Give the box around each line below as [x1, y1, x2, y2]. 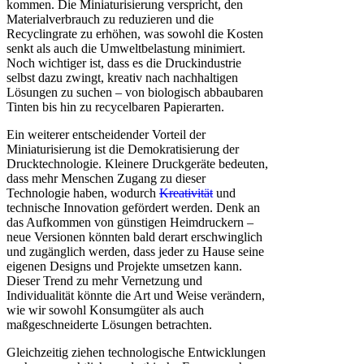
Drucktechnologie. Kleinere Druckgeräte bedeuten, [6, 156, 268, 171]
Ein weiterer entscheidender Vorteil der [6, 127, 206, 141]
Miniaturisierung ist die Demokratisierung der [6, 141, 239, 156]
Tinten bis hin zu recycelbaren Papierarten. [6, 99, 224, 114]
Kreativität [159, 185, 213, 200]
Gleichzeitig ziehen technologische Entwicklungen [6, 344, 266, 359]
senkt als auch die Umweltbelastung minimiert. [6, 41, 245, 55]
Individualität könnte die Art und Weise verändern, [6, 288, 265, 302]
